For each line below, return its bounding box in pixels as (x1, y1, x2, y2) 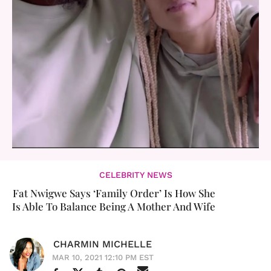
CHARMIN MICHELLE (53, 238, 152, 250)
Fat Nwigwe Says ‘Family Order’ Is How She (12, 186, 215, 200)
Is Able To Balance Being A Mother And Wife (12, 199, 215, 213)
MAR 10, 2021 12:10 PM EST (52, 252, 154, 262)
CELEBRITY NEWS (99, 169, 172, 180)
